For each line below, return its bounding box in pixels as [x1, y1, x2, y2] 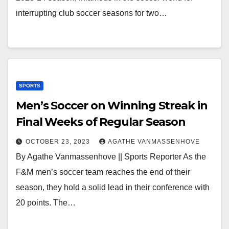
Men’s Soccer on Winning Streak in [16, 99, 208, 112]
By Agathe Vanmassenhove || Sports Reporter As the [16, 152, 206, 161]
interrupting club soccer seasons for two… [16, 9, 167, 17]
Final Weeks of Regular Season [16, 115, 186, 129]
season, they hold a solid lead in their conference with [16, 183, 210, 192]
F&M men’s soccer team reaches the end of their [16, 168, 190, 176]
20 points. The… [16, 198, 76, 207]
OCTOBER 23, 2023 [26, 138, 92, 145]
